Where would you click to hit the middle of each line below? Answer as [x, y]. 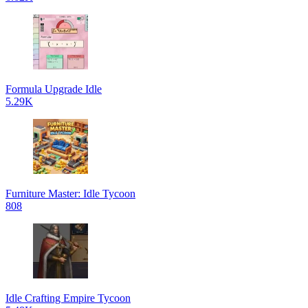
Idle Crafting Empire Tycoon [68, 298]
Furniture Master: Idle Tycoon [70, 194]
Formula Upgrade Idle [54, 89]
